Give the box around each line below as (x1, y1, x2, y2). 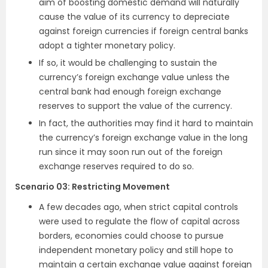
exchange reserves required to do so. (39, 160, 194, 173)
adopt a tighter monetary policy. (39, 39, 175, 52)
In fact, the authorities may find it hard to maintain (39, 117, 253, 130)
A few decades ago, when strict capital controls (39, 201, 238, 214)
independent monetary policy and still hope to (39, 244, 233, 257)
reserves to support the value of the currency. (39, 100, 232, 112)
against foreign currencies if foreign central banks (39, 25, 248, 38)
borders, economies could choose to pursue (39, 230, 224, 242)
